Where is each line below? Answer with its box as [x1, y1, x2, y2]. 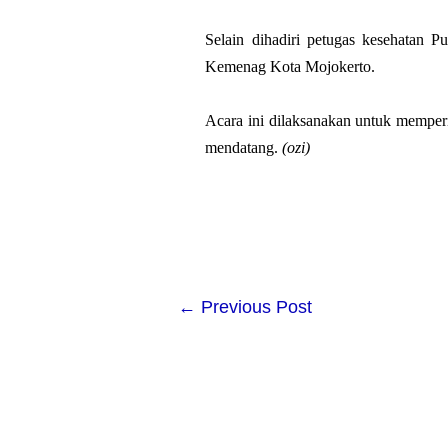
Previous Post [195, 296, 312, 317]
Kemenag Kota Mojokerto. [205, 57, 376, 75]
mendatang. [205, 138, 283, 156]
